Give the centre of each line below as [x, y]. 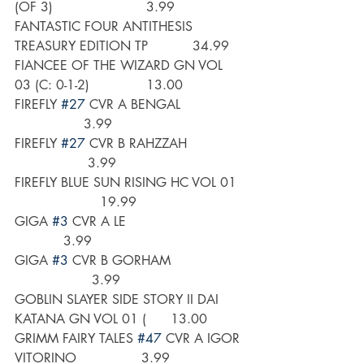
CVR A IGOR [203, 339]
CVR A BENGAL [165, 105]
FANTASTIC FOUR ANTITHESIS [106, 27]
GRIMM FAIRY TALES [76, 339]
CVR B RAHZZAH [165, 144]
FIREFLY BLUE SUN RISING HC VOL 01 [130, 183]
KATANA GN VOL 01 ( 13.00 [111, 319]
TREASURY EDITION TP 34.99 [122, 46]
